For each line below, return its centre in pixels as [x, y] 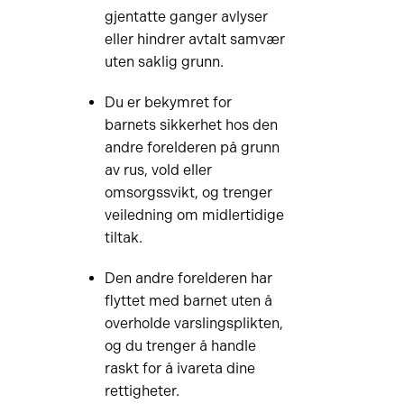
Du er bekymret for [168, 102]
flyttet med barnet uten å [188, 301]
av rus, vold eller [158, 170]
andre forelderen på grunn [192, 147]
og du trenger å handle [180, 346]
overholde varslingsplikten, [193, 323]
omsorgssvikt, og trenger [188, 193]
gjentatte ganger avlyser [186, 17]
